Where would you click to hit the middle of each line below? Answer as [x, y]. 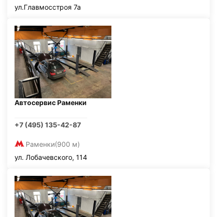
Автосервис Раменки [51, 102]
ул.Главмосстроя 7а [48, 7]
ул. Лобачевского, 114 [51, 157]
